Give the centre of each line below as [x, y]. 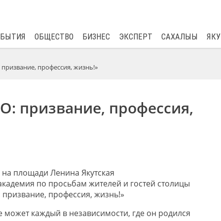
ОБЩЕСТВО [54, 37]
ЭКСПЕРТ [135, 37]
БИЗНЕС [96, 37]
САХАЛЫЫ [179, 37]
